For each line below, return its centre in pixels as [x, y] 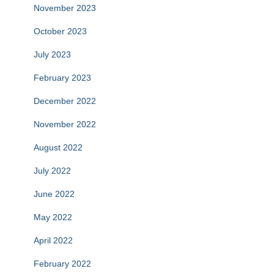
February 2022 [62, 264]
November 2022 [65, 124]
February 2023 [62, 78]
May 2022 [53, 217]
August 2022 [58, 148]
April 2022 [53, 241]
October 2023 [60, 31]
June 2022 [54, 194]
